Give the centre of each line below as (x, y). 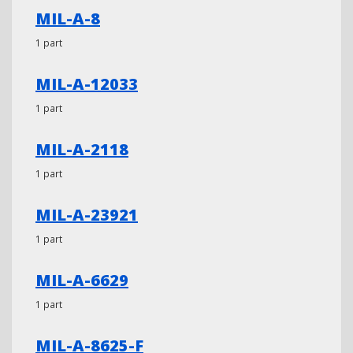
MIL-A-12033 (87, 84)
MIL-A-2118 (82, 149)
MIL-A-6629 (82, 280)
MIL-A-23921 (87, 215)
